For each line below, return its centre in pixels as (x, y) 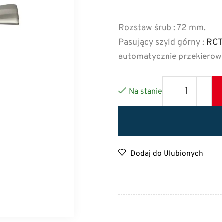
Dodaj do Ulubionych (167, 153)
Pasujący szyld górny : (162, 42)
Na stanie (145, 91)
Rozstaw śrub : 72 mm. (162, 28)
